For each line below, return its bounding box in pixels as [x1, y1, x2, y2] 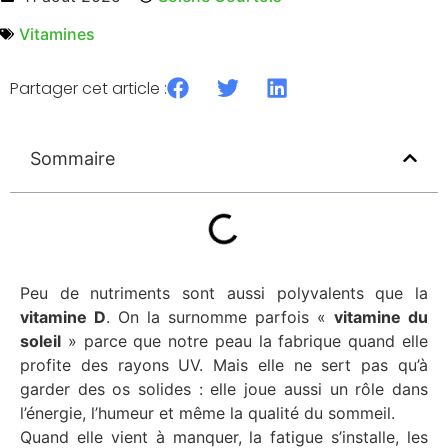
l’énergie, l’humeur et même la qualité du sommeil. [20, 402, 395, 423]
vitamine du [334, 306, 428, 327]
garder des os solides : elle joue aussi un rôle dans [20, 378, 428, 399]
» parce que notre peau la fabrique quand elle [61, 330, 428, 351]
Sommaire [30, 147, 115, 169]
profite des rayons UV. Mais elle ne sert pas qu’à [20, 354, 428, 375]
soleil [20, 330, 61, 351]
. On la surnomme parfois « [106, 306, 334, 327]
